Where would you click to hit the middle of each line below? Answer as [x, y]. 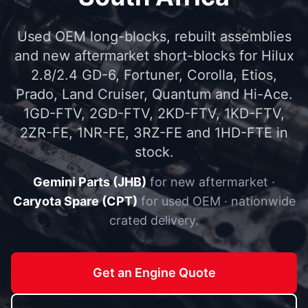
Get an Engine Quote [154, 273]
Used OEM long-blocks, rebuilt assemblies [154, 36]
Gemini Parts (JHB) [90, 182]
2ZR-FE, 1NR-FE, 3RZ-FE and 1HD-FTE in [154, 133]
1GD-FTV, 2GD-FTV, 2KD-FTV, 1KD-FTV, [154, 113]
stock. [154, 152]
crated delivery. [154, 220]
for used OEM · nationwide [216, 201]
